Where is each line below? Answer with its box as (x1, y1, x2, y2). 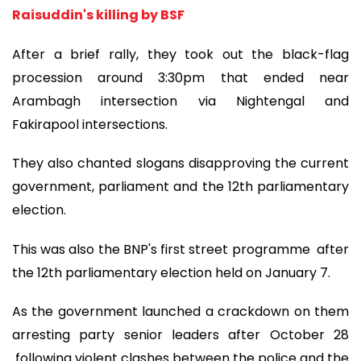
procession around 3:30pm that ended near (12, 68, 349, 87)
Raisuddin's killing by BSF (12, 6, 187, 25)
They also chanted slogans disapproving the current (12, 154, 349, 173)
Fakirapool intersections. (12, 114, 168, 134)
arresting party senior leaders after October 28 (12, 326, 349, 345)
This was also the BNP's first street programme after (12, 239, 349, 259)
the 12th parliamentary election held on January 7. (12, 263, 330, 282)
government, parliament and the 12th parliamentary (12, 177, 349, 197)
